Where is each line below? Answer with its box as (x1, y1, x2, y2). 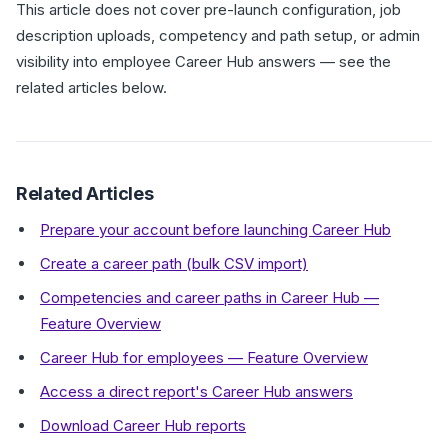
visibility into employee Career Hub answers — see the (16, 52, 391, 71)
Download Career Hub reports (40, 416, 246, 435)
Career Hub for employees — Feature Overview (40, 348, 368, 367)
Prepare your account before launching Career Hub (40, 220, 391, 239)
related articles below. (16, 78, 167, 97)
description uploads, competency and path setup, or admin (16, 26, 420, 45)
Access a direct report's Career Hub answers (40, 382, 353, 401)
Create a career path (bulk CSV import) (40, 254, 308, 273)
